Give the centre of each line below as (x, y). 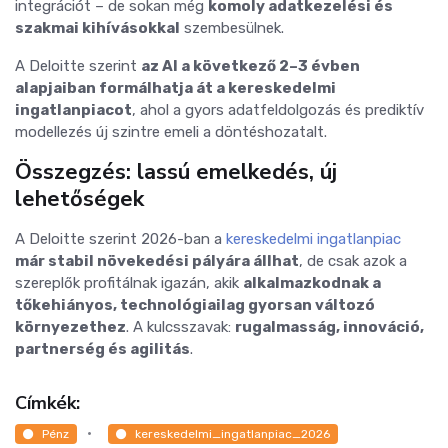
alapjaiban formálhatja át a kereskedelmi (175, 88)
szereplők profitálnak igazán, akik (129, 283)
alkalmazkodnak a (312, 283)
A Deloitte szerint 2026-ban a (120, 239)
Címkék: (47, 403)
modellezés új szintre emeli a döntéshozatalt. (171, 132)
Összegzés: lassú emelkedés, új (176, 172)
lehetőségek (79, 199)
